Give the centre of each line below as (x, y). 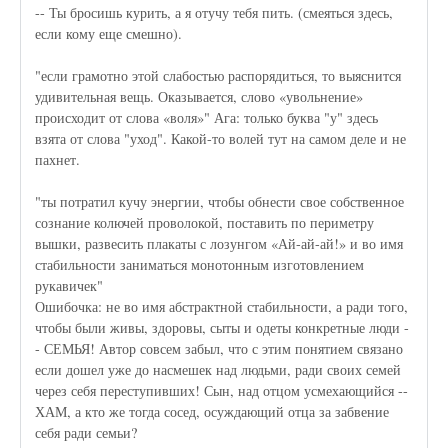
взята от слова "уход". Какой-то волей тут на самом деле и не (221, 139)
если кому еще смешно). (109, 34)
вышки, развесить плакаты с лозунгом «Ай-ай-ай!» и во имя (219, 244)
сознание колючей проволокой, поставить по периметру (205, 223)
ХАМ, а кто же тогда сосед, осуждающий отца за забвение (212, 412)
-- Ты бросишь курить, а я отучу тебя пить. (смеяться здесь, (214, 13)
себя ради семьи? (86, 433)
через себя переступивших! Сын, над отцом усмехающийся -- (222, 391)
